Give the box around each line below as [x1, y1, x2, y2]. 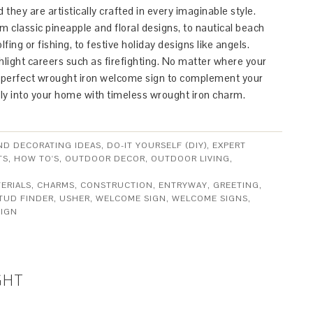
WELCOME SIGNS [172, 193, 248, 204]
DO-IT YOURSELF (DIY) [107, 140, 207, 151]
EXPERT [212, 140, 246, 151]
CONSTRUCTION [80, 180, 153, 191]
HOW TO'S [14, 153, 59, 164]
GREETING [213, 180, 259, 191]
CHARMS [37, 180, 75, 191]
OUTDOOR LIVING [151, 153, 230, 164]
